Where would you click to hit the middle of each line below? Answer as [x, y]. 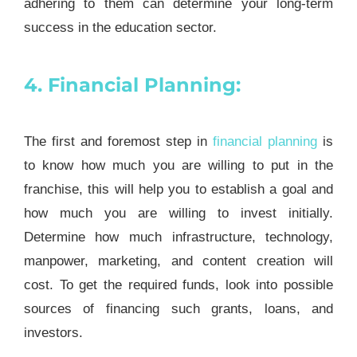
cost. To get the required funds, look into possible [178, 285]
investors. [53, 333]
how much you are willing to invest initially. [178, 214]
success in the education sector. [120, 28]
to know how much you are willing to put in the [178, 166]
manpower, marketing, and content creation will [178, 261]
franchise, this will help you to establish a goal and [178, 190]
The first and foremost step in [118, 142]
